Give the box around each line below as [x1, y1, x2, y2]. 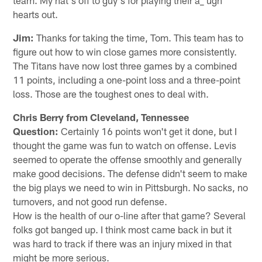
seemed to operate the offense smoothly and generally [13, 153, 242, 165]
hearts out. [13, 8, 58, 20]
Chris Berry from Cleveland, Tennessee [13, 111, 189, 123]
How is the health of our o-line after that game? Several [13, 209, 246, 221]
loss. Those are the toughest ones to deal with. [13, 87, 209, 99]
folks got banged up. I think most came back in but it [13, 223, 232, 235]
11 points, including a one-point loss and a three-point [13, 73, 241, 85]
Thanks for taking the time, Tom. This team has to [34, 31, 244, 43]
